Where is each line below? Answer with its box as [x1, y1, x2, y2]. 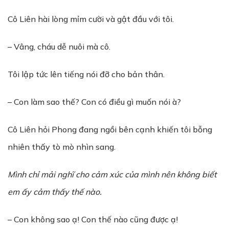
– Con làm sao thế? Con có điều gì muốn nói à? [8, 97, 181, 107]
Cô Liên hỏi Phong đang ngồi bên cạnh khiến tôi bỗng [8, 124, 212, 134]
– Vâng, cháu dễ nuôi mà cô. [8, 41, 110, 52]
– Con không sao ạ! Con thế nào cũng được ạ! [8, 214, 178, 224]
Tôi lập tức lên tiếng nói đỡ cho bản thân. [8, 69, 165, 79]
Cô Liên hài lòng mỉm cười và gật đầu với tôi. [8, 14, 174, 24]
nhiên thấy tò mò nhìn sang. [8, 142, 116, 152]
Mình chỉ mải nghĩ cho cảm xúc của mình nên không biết [8, 169, 217, 179]
